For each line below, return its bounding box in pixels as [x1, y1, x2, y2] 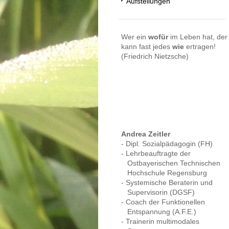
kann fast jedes [121, 42, 172, 51]
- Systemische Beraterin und [121, 178, 213, 187]
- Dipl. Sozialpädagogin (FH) [121, 140, 213, 148]
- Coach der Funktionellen [121, 198, 205, 206]
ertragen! [184, 42, 216, 51]
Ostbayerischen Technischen [121, 159, 220, 167]
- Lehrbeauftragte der [121, 149, 191, 157]
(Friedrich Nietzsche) [121, 52, 189, 60]
